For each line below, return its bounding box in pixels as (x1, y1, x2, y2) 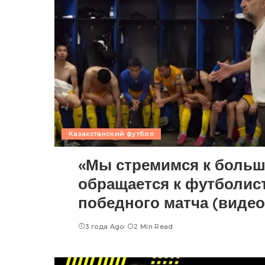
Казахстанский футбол (69, 129, 154, 138)
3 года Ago (85, 222, 124, 231)
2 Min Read (134, 222, 173, 231)
